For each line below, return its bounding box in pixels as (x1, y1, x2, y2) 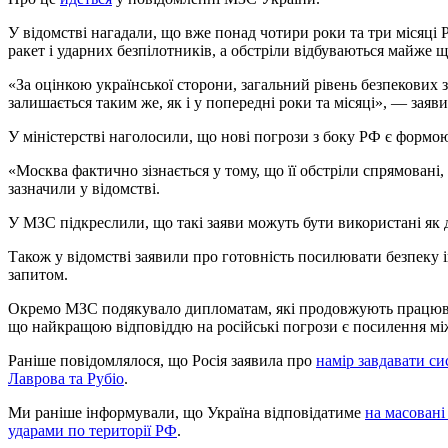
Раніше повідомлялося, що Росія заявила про (8, 352, 316, 370)
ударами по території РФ (8, 422, 177, 440)
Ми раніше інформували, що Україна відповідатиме (8, 404, 365, 422)
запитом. (8, 266, 68, 284)
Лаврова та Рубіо (8, 370, 124, 388)
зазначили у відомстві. (8, 180, 160, 198)
